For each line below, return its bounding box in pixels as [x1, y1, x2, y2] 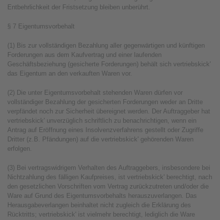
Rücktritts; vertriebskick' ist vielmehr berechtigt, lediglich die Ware [7, 211, 195, 218]
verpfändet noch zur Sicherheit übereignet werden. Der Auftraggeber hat [7, 108, 210, 115]
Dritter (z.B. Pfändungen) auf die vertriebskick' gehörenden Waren [7, 136, 193, 143]
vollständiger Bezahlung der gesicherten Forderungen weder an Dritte [7, 98, 203, 106]
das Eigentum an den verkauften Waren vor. [7, 70, 132, 77]
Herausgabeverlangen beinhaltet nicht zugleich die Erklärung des [7, 201, 191, 209]
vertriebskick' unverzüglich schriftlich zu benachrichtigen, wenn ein [7, 117, 196, 124]
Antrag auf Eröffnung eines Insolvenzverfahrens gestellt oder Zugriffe [7, 126, 203, 134]
